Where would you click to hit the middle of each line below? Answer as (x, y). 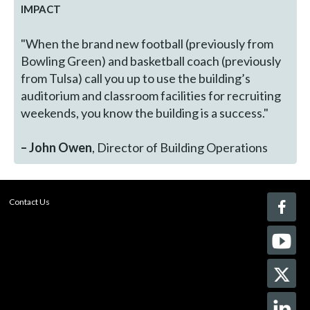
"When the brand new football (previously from (147, 43)
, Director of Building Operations (180, 147)
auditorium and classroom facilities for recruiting (151, 95)
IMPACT (41, 9)
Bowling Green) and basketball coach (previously (151, 61)
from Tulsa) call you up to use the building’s (136, 78)
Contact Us (30, 201)
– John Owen (57, 147)
